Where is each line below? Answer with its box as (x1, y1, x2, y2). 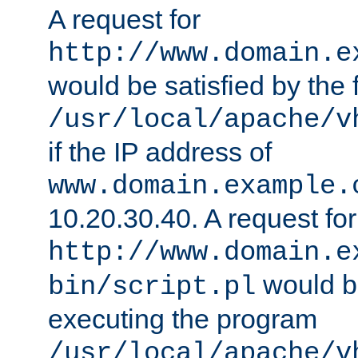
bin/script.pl (48, 272, 256, 303)
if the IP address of (48, 137, 272, 168)
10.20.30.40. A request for (48, 203, 356, 234)
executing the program (48, 304, 317, 335)
